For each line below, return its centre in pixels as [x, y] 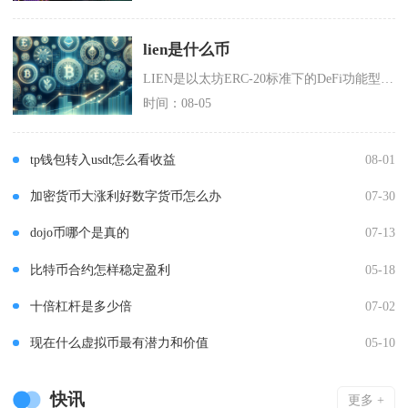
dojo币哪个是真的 [79, 233]
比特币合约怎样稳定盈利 [100, 269]
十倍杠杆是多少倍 [81, 306]
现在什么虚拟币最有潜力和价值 [119, 342]
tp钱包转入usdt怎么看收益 [102, 160]
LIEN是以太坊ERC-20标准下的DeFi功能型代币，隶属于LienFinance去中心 [388, 78]
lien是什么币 [187, 50]
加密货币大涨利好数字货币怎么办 [125, 196]
